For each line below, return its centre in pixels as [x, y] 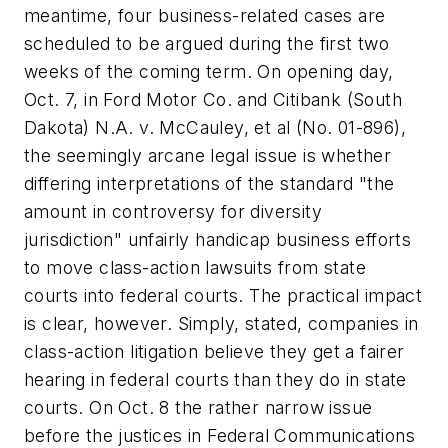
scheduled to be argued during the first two [207, 43]
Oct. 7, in [64, 99]
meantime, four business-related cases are [205, 15]
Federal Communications [311, 435]
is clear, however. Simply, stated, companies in [221, 323]
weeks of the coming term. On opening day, [209, 71]
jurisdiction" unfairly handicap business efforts [218, 239]
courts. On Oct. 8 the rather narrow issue [198, 407]
